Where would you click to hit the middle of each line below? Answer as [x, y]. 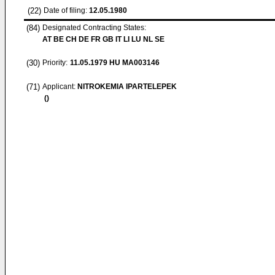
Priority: [55, 63]
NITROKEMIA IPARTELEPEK [127, 87]
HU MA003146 [134, 63]
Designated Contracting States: [94, 28]
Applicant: [60, 87]
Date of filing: [65, 10]
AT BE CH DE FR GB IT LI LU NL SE [103, 39]
